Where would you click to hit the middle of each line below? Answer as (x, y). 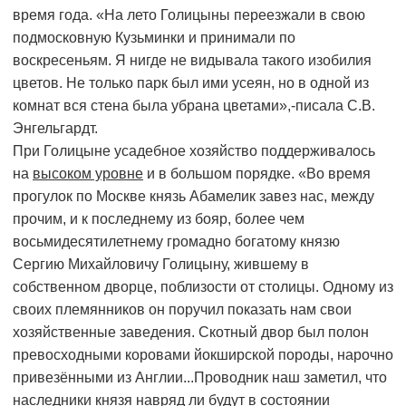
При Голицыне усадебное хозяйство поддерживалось (194, 151)
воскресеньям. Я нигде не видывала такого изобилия (192, 61)
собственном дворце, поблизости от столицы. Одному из (203, 287)
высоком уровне (88, 174)
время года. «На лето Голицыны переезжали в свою (189, 15)
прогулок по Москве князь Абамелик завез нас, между (193, 197)
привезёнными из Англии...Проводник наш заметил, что (200, 378)
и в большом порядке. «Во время (257, 174)
